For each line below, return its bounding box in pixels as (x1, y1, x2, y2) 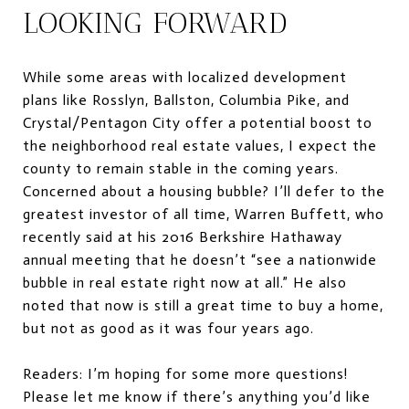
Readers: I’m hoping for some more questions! (23, 364, 348, 383)
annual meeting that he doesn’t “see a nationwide (23, 250, 377, 268)
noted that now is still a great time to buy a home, (23, 296, 383, 314)
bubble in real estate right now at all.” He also (23, 273, 347, 291)
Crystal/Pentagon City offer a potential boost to (23, 113, 372, 131)
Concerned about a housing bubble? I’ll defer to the (23, 182, 385, 200)
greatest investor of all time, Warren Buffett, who (23, 204, 384, 223)
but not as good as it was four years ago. (23, 319, 314, 337)
